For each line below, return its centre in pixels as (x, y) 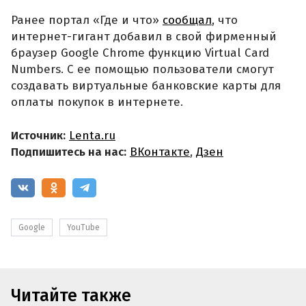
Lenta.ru (92, 136)
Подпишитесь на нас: (69, 152)
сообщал (187, 20)
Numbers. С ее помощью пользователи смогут (142, 69)
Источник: (38, 136)
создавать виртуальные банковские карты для (146, 85)
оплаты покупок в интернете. (97, 102)
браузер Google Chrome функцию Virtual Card (140, 53)
